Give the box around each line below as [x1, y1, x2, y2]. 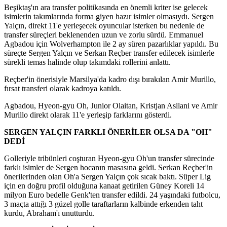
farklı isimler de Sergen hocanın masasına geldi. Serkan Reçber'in [4, 163, 213, 172]
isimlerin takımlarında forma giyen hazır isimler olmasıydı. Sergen [4, 12, 214, 21]
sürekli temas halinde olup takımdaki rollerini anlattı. [4, 57, 171, 66]
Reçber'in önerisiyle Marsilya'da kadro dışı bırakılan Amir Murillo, [4, 74, 216, 84]
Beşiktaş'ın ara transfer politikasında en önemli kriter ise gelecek [4, 3, 208, 12]
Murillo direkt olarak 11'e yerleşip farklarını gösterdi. [4, 110, 172, 119]
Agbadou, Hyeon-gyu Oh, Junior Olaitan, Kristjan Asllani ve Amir [4, 101, 217, 110]
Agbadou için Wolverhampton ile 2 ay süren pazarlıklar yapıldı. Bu [4, 39, 218, 48]
